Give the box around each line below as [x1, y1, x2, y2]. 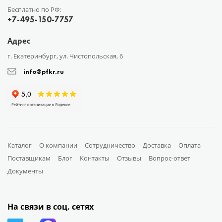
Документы [7, 166, 43, 175]
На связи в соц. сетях [7, 201, 94, 212]
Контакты [80, 153, 110, 163]
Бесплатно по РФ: [7, 4, 61, 14]
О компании [39, 140, 77, 150]
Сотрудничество [85, 140, 135, 150]
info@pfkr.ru [23, 67, 64, 76]
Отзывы [117, 153, 141, 163]
